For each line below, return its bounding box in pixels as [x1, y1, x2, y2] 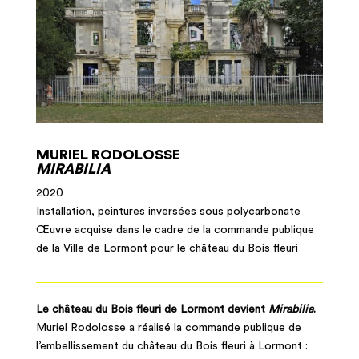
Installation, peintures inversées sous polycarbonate [35, 205, 301, 217]
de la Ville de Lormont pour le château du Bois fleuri [35, 242, 298, 254]
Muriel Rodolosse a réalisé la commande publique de [35, 321, 301, 333]
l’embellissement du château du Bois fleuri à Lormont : [35, 340, 308, 352]
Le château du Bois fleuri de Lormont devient [35, 303, 268, 315]
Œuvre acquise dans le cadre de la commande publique [35, 224, 314, 236]
